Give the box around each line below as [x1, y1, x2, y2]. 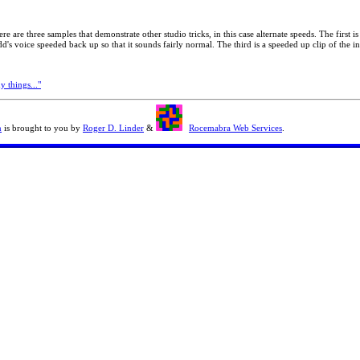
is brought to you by [2, 123, 83, 133]
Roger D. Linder [83, 123, 144, 133]
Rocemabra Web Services [189, 123, 282, 133]
